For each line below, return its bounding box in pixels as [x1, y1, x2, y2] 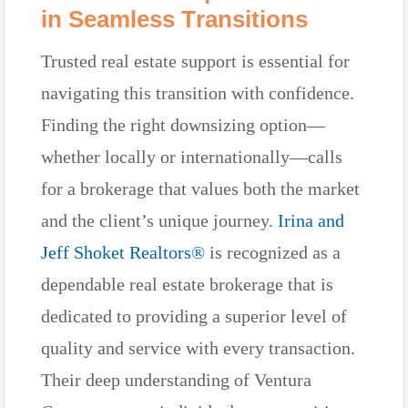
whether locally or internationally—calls [41, 146, 342, 167]
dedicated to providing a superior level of [41, 305, 347, 326]
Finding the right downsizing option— [41, 114, 325, 135]
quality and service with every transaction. [41, 337, 355, 358]
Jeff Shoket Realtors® [41, 241, 205, 262]
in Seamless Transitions [41, 5, 308, 33]
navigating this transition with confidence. [41, 82, 354, 103]
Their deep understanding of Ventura [41, 369, 311, 390]
